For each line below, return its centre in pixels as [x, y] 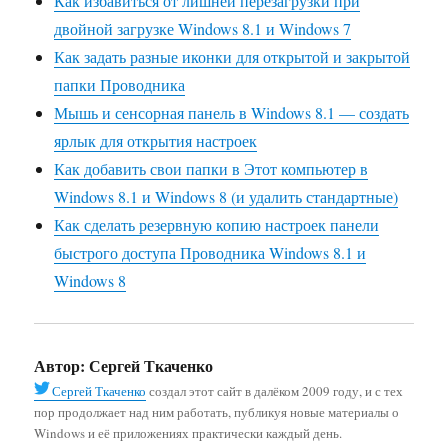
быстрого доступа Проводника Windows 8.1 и [210, 253]
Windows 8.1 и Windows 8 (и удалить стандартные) [226, 197]
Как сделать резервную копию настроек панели [217, 225]
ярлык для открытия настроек [156, 141]
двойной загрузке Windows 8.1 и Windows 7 [203, 29]
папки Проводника [120, 85]
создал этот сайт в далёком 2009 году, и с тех [275, 391]
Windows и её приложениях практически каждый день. [188, 433]
